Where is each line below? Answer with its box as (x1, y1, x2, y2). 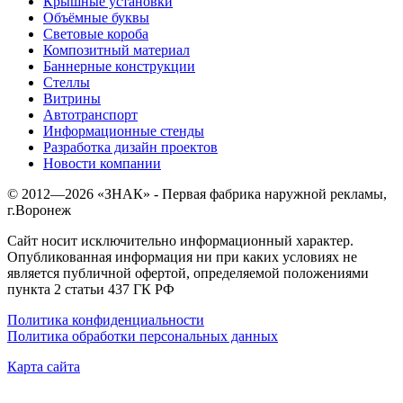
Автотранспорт (43, 106, 138, 122)
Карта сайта (7, 358, 80, 374)
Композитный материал (43, 41, 190, 58)
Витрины (43, 90, 101, 106)
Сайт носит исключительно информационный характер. (7, 232, 354, 248)
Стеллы (43, 74, 90, 90)
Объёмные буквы (43, 9, 149, 25)
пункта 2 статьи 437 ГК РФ (7, 281, 175, 297)
